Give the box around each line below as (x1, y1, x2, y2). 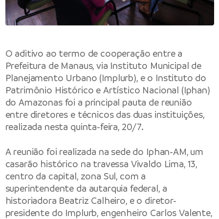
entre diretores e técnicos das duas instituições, (5, 108, 204, 121)
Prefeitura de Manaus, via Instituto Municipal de (5, 59, 201, 72)
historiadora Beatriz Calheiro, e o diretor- (5, 195, 176, 207)
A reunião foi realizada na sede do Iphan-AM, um (5, 146, 204, 158)
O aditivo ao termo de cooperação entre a (5, 47, 183, 60)
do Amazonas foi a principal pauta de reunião (5, 96, 192, 109)
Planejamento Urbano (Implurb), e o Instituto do (5, 71, 207, 84)
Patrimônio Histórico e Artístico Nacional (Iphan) (5, 84, 210, 96)
